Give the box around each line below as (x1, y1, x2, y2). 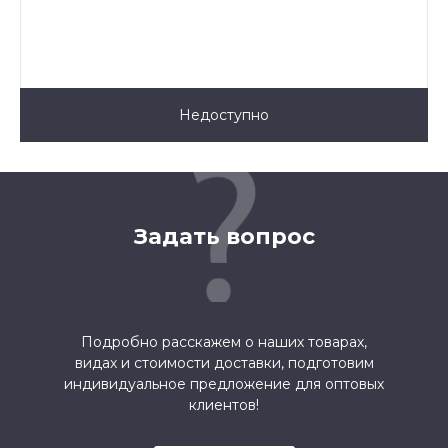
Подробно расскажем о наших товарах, (81, 332, 367, 351)
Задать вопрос (133, 222, 315, 250)
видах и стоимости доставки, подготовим (74, 353, 374, 372)
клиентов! (189, 395, 259, 414)
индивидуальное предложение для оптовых (64, 374, 384, 393)
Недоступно (179, 105, 269, 124)
